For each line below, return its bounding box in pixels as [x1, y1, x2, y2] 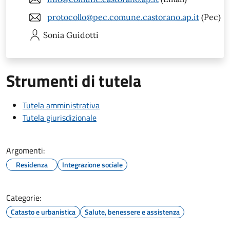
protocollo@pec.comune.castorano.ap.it [47, 12, 199, 23]
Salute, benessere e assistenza [85, 206, 180, 217]
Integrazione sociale [62, 159, 123, 170]
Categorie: [6, 191, 41, 204]
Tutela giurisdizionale [23, 111, 97, 124]
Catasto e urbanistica [11, 206, 75, 217]
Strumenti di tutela [6, 68, 141, 93]
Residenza [16, 159, 48, 170]
